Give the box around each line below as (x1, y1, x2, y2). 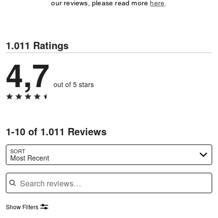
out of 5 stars (54, 79, 94, 89)
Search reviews (6, 168, 54, 178)
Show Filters (6, 202, 38, 211)
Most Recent (10, 152, 49, 163)
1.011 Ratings (6, 38, 69, 52)
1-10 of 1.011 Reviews (6, 124, 107, 138)
